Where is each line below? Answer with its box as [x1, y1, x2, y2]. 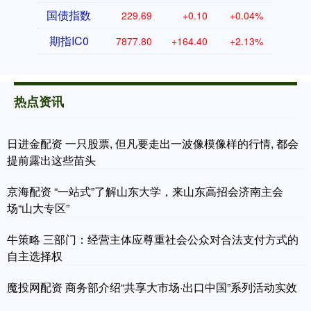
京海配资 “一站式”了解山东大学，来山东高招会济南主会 [7, 183, 283, 200]
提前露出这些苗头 [7, 152, 96, 169]
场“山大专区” [7, 200, 69, 217]
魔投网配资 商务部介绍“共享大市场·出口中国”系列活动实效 [7, 279, 297, 296]
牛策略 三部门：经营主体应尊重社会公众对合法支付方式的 [7, 231, 299, 248]
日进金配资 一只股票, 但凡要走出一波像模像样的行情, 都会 [7, 135, 299, 152]
